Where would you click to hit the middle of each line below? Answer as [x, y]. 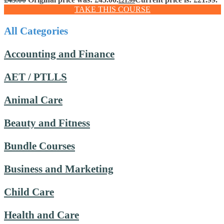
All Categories [36, 31]
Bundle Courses [39, 146]
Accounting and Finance [59, 54]
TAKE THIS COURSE [112, 9]
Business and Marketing [59, 169]
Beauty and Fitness [47, 123]
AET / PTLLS [35, 77]
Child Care [29, 192]
